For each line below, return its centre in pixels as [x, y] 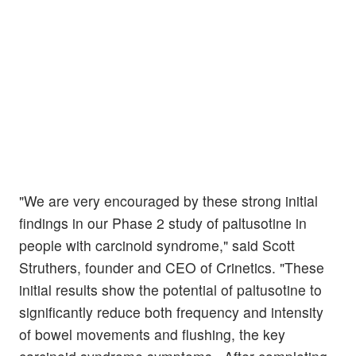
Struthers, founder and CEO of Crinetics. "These [172, 268]
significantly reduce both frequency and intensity [171, 312]
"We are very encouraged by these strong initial [168, 201]
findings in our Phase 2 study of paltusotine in [163, 223]
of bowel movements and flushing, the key [152, 335]
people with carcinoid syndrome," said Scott [157, 246]
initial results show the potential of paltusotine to [170, 290]
